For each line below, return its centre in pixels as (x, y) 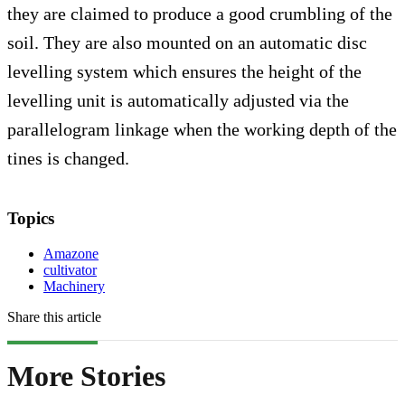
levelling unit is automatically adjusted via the (178, 100)
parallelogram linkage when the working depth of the (202, 129)
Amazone (71, 253)
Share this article (54, 316)
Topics (31, 218)
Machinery (74, 286)
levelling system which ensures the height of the (184, 71)
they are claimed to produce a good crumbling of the (200, 13)
